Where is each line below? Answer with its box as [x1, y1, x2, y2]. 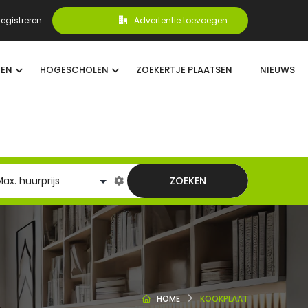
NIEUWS [259, 63, 295, 76]
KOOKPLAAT [200, 293, 248, 305]
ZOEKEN [169, 174, 206, 188]
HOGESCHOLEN [39, 63, 109, 76]
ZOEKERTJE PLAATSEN [135, 63, 232, 76]
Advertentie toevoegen [134, 14, 228, 26]
